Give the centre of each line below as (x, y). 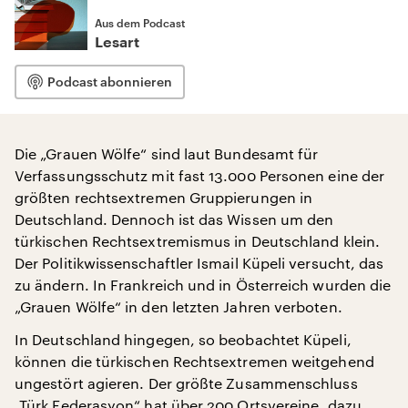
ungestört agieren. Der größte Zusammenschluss (186, 383)
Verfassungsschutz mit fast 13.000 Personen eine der (200, 175)
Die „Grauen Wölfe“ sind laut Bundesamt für (167, 153)
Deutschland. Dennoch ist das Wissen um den (174, 219)
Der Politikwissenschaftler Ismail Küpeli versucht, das (199, 263)
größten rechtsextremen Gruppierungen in (164, 197)
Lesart (117, 43)
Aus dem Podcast (140, 23)
